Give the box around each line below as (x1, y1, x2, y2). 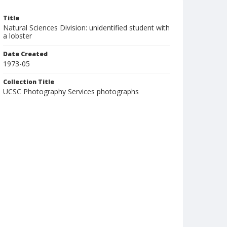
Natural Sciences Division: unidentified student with (3, 23, 170, 32)
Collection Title (3, 78, 54, 86)
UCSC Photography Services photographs (3, 87, 139, 96)
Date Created (3, 50, 48, 58)
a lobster (3, 31, 32, 41)
